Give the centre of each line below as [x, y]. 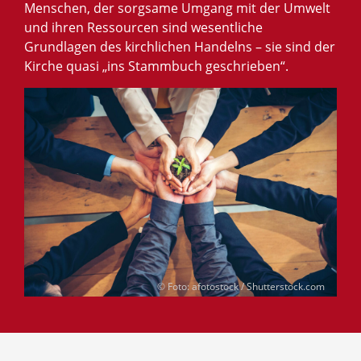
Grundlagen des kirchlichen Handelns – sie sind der [180, 47]
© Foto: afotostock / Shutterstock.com [241, 287]
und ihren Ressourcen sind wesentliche [143, 28]
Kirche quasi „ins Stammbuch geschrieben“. [156, 66]
